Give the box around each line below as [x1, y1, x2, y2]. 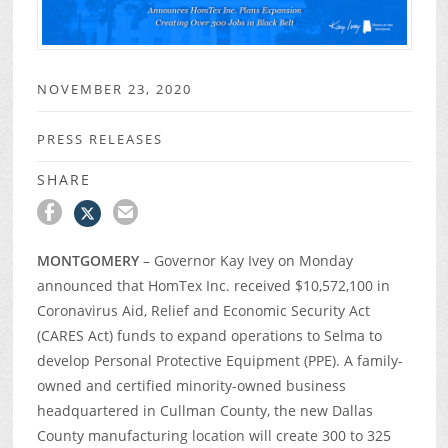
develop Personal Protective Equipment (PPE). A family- [36, 351, 403, 371]
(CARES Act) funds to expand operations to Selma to [36, 326, 382, 346]
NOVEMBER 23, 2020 [36, 79, 192, 98]
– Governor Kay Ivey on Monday [138, 251, 353, 271]
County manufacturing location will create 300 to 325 [36, 426, 391, 446]
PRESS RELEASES [36, 129, 163, 148]
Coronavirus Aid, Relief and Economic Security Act [36, 301, 370, 321]
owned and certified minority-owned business [36, 376, 346, 396]
